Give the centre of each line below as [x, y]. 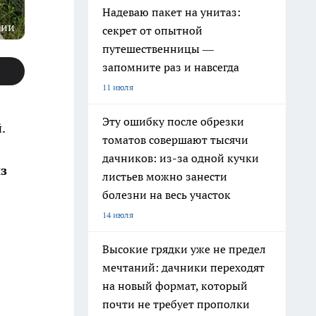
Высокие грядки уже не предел [184, 249]
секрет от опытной [152, 30]
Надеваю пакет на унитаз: [171, 12]
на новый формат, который [175, 286]
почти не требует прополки [176, 304]
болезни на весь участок [166, 195]
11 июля [118, 87]
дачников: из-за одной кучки [181, 158]
